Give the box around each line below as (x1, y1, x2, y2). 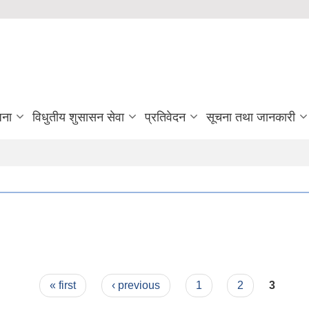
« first (50, 279, 77, 291)
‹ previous (111, 279, 160, 291)
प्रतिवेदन (145, 110, 186, 124)
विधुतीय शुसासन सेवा (32, 110, 124, 124)
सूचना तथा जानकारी (206, 110, 295, 124)
